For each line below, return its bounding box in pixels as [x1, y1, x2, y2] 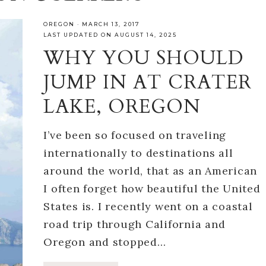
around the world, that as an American [43, 164, 258, 178]
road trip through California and [43, 217, 226, 231]
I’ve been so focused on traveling [43, 128, 227, 142]
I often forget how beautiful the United [43, 182, 261, 195]
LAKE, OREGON [43, 94, 201, 120]
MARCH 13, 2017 [82, 21, 141, 27]
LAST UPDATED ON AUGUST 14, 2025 [43, 31, 178, 38]
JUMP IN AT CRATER [43, 69, 252, 96]
